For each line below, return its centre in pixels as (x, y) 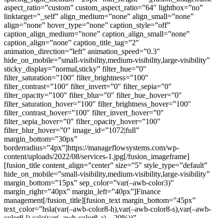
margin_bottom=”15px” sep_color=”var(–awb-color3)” (89, 182)
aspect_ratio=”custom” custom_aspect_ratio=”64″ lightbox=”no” (103, 7)
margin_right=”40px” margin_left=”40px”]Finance (82, 191)
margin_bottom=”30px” (41, 139)
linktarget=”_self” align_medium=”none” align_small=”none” (99, 16)
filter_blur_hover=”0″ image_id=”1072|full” (72, 130)
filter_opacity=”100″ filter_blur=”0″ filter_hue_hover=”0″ (93, 95)
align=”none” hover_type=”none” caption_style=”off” (87, 25)
